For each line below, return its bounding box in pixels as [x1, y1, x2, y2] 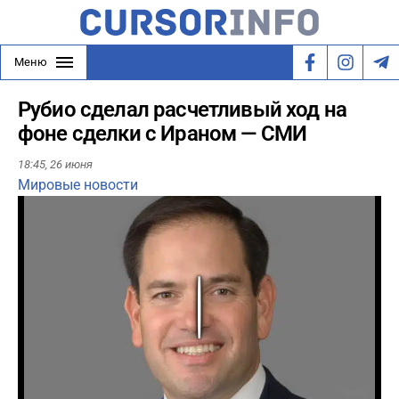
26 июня [50, 158, 93, 172]
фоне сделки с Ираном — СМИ [18, 121, 307, 146]
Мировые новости [18, 176, 138, 194]
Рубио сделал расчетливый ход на [18, 97, 346, 122]
